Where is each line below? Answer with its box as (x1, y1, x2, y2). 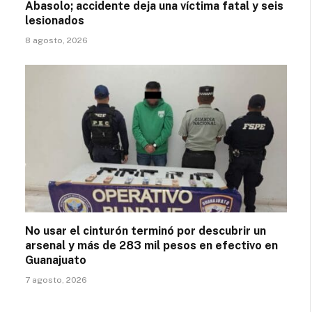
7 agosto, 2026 (25, 274, 87, 285)
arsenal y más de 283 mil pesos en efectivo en (25, 238, 278, 252)
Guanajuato (25, 253, 86, 267)
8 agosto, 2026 (25, 36, 88, 45)
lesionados (25, 14, 84, 27)
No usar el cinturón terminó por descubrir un (25, 224, 266, 237)
